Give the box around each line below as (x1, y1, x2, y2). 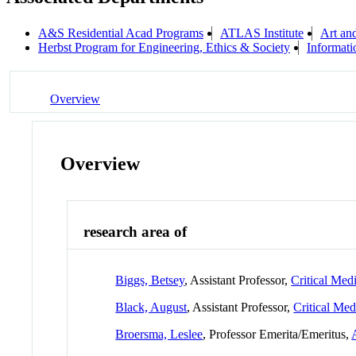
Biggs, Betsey (115, 273, 185, 287)
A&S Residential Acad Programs (38, 26, 203, 41)
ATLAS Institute (220, 26, 304, 41)
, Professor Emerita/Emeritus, (203, 327, 352, 341)
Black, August (115, 300, 188, 314)
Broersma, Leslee (115, 327, 203, 341)
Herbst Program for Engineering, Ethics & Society (38, 41, 290, 55)
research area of (83, 223, 188, 241)
